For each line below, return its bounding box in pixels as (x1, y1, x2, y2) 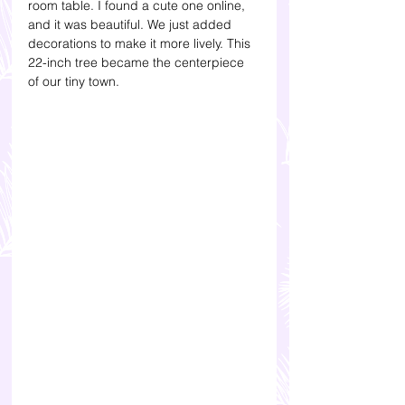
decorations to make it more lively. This (28, 34, 254, 52)
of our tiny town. (28, 72, 123, 89)
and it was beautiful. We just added (28, 15, 235, 33)
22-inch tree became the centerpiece (28, 53, 248, 71)
